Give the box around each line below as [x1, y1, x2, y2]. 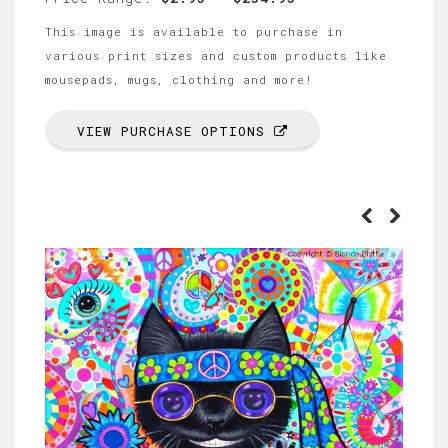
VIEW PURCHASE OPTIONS [77, 122, 274, 140]
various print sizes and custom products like [45, 48, 387, 63]
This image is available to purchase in [45, 24, 343, 39]
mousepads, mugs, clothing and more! [45, 72, 313, 87]
